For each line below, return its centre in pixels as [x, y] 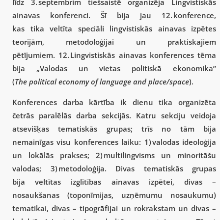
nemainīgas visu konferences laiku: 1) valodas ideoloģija [114, 142]
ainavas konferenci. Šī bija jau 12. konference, [114, 15]
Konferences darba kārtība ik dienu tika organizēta [114, 102]
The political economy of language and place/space [102, 81]
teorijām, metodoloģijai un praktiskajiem [114, 41]
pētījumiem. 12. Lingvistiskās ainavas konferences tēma [114, 55]
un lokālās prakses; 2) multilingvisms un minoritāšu [114, 155]
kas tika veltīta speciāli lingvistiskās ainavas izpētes [114, 28]
